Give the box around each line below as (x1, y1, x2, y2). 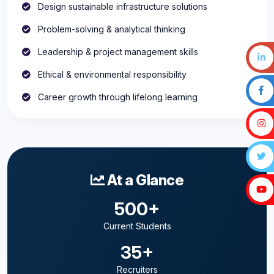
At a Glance (104, 171, 184, 189)
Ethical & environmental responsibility (35, 68, 187, 80)
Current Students (103, 220, 171, 231)
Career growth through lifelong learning (35, 91, 198, 102)
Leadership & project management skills (35, 46, 198, 57)
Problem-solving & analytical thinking (35, 23, 185, 34)
